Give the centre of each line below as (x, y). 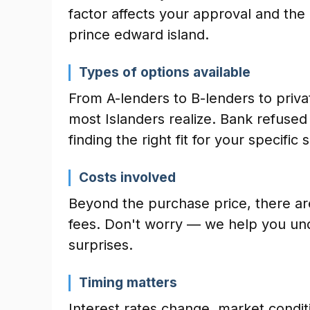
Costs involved (127, 177)
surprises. (101, 245)
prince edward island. (139, 35)
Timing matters (128, 283)
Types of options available (165, 72)
